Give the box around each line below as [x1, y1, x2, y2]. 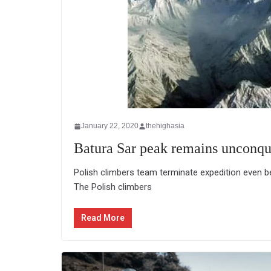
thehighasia [146, 122, 184, 130]
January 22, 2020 [81, 122, 139, 130]
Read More [81, 212, 125, 223]
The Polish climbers [74, 181, 152, 192]
